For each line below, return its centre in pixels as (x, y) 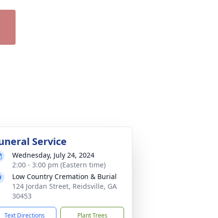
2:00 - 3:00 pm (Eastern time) (59, 165)
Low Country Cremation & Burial (64, 176)
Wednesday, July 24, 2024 (53, 155)
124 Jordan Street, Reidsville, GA (64, 186)
